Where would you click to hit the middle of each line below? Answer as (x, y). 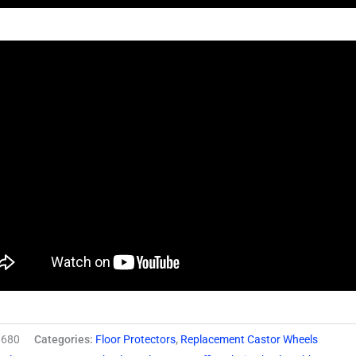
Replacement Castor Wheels (250, 339)
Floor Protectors (136, 339)
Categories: (65, 339)
